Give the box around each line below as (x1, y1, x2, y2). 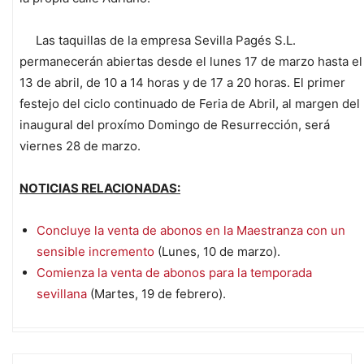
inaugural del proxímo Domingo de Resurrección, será (19, 117, 330, 133)
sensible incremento (37, 244, 154, 260)
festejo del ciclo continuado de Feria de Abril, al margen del (19, 96, 360, 112)
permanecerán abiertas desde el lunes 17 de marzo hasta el (19, 54, 362, 70)
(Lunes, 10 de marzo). (154, 244, 280, 260)
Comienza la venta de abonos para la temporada (37, 265, 312, 281)
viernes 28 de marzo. (19, 138, 141, 154)
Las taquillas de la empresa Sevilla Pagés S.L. (19, 32, 296, 49)
